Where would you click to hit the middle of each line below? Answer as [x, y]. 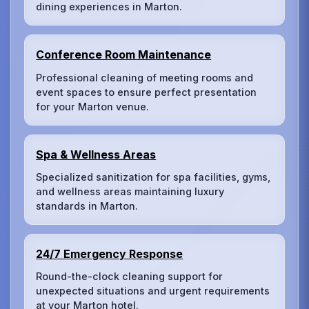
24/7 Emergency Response [110, 253]
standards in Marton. [87, 206]
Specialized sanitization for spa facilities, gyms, [153, 177]
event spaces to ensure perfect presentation [147, 92]
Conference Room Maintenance [124, 55]
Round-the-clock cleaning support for [130, 277]
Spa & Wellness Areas [96, 154]
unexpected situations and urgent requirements [153, 291]
